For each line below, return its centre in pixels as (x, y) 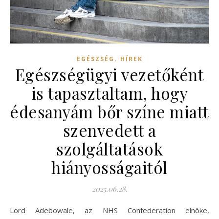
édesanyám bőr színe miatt (109, 111)
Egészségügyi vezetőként (109, 74)
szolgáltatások (109, 148)
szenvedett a (109, 130)
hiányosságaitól (109, 167)
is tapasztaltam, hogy (109, 93)
